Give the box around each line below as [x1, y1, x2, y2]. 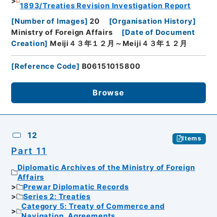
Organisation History [112, 17, 193, 26]
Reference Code [14, 62, 77, 71]
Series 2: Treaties [23, 192, 91, 201]
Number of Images [14, 17, 85, 26]
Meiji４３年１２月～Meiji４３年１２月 [50, 39, 187, 48]
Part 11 [11, 145, 47, 156]
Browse [93, 88, 124, 98]
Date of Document [125, 28, 196, 37]
